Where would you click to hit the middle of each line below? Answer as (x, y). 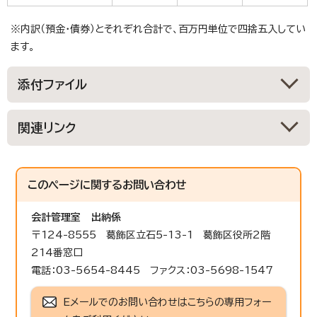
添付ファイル (53, 84)
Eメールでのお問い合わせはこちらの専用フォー (167, 302)
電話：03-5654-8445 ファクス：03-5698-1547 (152, 270)
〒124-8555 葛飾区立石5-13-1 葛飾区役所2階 (156, 235)
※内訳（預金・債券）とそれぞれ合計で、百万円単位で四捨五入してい (158, 29)
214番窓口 (57, 252)
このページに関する (75, 184)
